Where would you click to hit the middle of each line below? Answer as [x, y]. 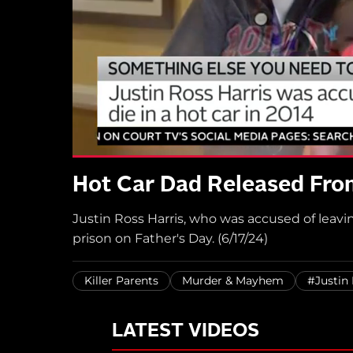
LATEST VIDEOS [186, 331]
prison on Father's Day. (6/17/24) [170, 238]
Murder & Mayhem [233, 280]
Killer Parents [121, 280]
